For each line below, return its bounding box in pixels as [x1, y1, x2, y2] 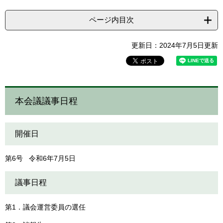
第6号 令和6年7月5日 [5, 154, 76, 163]
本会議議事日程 [15, 96, 78, 107]
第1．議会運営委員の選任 [5, 203, 86, 212]
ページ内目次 [89, 15, 134, 24]
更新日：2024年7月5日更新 [131, 41, 218, 50]
